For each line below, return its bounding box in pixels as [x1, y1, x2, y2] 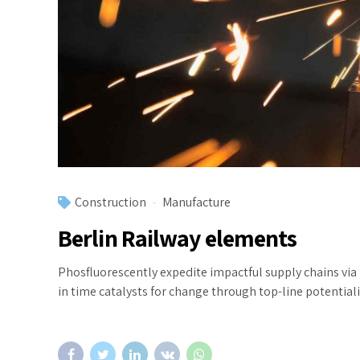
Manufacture [162, 194, 231, 211]
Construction [75, 194, 146, 211]
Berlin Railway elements [58, 222, 297, 254]
